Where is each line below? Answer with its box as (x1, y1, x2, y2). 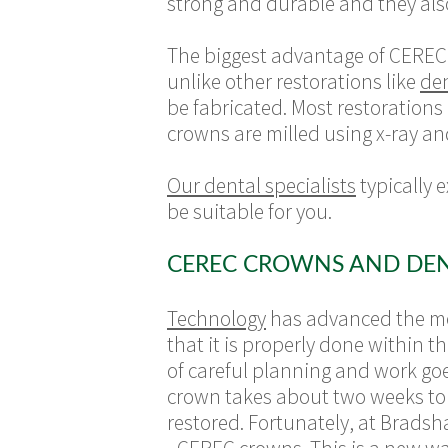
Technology (167, 305, 266, 332)
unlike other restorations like (167, 68, 420, 95)
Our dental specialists (167, 172, 356, 199)
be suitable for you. (167, 198, 332, 225)
